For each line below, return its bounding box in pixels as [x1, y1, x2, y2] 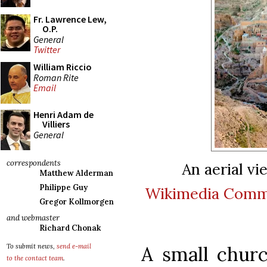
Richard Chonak [39, 223, 101, 233]
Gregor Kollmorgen [39, 197, 114, 207]
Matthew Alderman [39, 168, 113, 178]
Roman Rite [33, 71, 79, 83]
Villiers [42, 118, 70, 130]
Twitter [33, 44, 60, 56]
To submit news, [7, 242, 57, 250]
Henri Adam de [33, 108, 94, 120]
